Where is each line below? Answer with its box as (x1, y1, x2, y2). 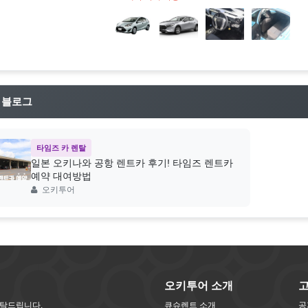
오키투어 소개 (164, 280, 233, 292)
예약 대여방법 (30, 170, 91, 182)
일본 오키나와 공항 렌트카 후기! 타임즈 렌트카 (30, 157, 233, 169)
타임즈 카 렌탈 (36, 144, 86, 153)
